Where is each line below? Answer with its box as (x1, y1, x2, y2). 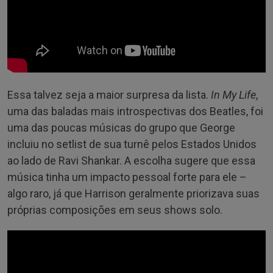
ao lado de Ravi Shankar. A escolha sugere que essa (7, 154, 255, 167)
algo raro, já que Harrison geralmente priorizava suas (7, 186, 260, 200)
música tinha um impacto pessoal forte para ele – (7, 170, 247, 183)
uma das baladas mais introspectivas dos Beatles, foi (7, 104, 263, 118)
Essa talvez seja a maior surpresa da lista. (7, 88, 211, 101)
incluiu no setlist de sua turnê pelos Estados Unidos (7, 137, 257, 151)
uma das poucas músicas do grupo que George (7, 121, 235, 134)
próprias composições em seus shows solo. (7, 203, 222, 216)
